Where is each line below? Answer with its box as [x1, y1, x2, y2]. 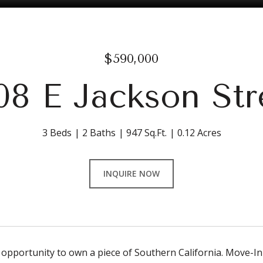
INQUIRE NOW [103, 168, 160, 179]
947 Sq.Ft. [126, 126, 167, 139]
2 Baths [82, 126, 116, 139]
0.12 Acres [177, 126, 221, 139]
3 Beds [42, 126, 72, 139]
